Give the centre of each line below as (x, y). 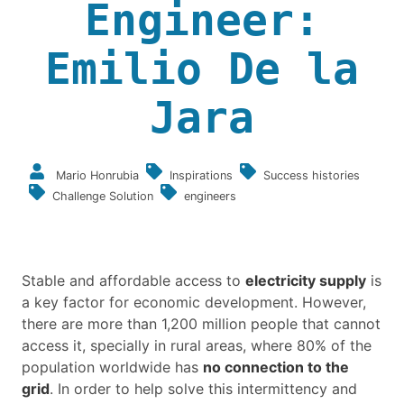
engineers (210, 197)
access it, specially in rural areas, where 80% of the (197, 346)
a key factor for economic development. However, (194, 303)
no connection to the (276, 367)
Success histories (312, 176)
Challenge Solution (103, 197)
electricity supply (306, 281)
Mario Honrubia (97, 176)
